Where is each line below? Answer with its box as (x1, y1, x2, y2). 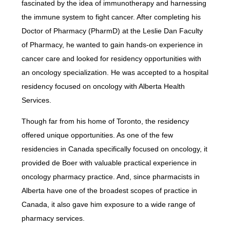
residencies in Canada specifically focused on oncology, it (21, 145, 207, 154)
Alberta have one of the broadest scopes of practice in (21, 186, 197, 195)
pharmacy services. (21, 214, 85, 223)
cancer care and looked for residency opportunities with (21, 54, 201, 63)
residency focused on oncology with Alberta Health (21, 82, 185, 91)
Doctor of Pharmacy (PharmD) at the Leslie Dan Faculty (21, 27, 203, 35)
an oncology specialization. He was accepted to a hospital (21, 68, 208, 77)
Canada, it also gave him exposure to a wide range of (21, 200, 195, 209)
